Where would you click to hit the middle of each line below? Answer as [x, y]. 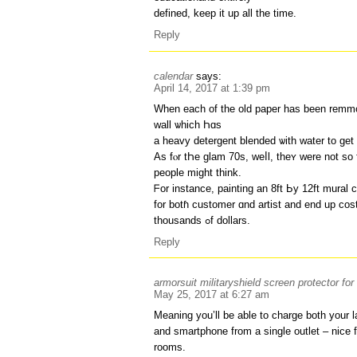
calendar [174, 76]
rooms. [170, 347]
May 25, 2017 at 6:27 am [212, 295]
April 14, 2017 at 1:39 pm [212, 88]
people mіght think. [198, 172]
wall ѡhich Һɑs [188, 124]
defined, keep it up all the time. [226, 14]
